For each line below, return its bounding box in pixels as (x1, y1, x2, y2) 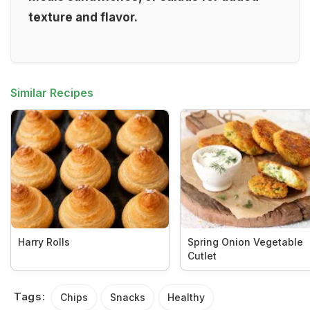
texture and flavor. (28, 10, 138, 24)
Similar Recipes (10, 86, 93, 100)
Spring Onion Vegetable (187, 235, 303, 248)
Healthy (167, 291, 205, 303)
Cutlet (187, 249, 217, 262)
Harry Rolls (18, 235, 70, 248)
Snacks (109, 291, 145, 303)
